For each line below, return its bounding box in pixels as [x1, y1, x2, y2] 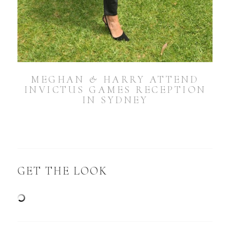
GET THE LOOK [17, 164, 108, 178]
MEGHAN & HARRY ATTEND [31, 73, 199, 86]
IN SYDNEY [82, 94, 148, 107]
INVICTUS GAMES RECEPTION [24, 84, 206, 97]
